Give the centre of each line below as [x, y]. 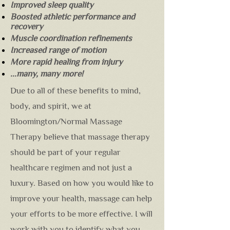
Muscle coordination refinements [71, 38]
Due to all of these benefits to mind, [75, 91]
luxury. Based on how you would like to [82, 183]
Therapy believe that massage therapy [80, 137]
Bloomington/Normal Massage [66, 121]
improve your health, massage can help [81, 198]
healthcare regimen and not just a [71, 168]
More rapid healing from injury [66, 62]
